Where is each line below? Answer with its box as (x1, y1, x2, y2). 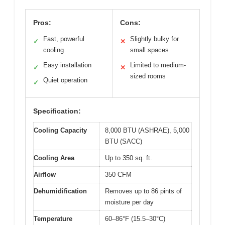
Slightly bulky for (130, 35, 179, 43)
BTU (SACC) (105, 137, 142, 145)
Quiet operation (43, 76, 87, 84)
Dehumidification (34, 187, 87, 195)
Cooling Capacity (34, 126, 87, 134)
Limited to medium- (130, 61, 186, 69)
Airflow (34, 170, 56, 178)
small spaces (130, 46, 169, 54)
